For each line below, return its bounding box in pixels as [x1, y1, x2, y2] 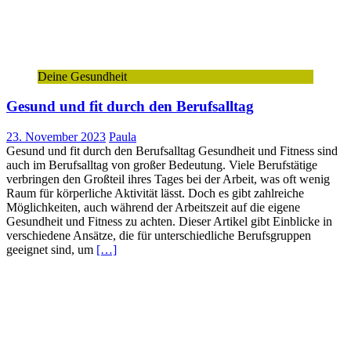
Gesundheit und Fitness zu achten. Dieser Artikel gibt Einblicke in [6, 215, 332, 229]
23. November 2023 [6, 130, 106, 144]
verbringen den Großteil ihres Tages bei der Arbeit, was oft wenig [6, 172, 330, 186]
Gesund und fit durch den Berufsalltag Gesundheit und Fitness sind [6, 144, 338, 158]
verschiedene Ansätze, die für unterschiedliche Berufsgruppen [6, 229, 311, 243]
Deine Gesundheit [38, 69, 127, 83]
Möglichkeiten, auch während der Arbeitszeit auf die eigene [6, 201, 300, 215]
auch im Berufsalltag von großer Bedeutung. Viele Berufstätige [6, 158, 317, 172]
